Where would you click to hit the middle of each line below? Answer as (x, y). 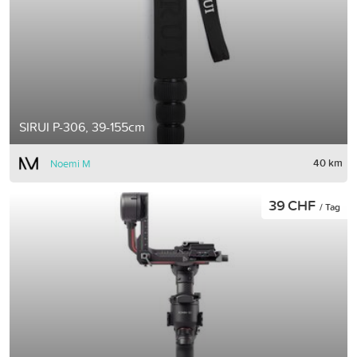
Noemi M (71, 163)
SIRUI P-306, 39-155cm (82, 126)
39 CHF (294, 204)
